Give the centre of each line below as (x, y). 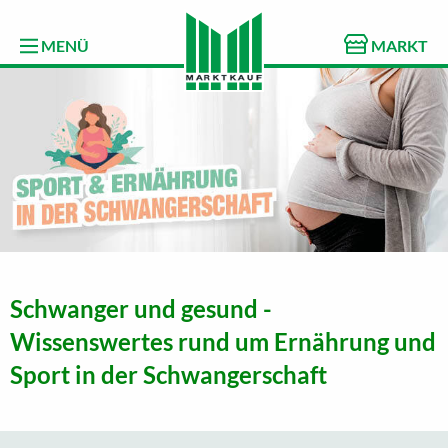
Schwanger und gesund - (141, 308)
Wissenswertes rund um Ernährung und (223, 341)
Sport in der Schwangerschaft (168, 374)
